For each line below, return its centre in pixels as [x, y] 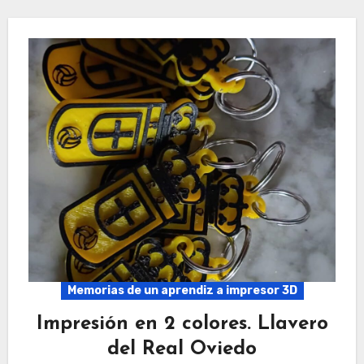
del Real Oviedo [182, 349]
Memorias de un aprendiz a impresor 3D [182, 290]
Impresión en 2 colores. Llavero [182, 324]
